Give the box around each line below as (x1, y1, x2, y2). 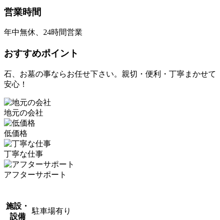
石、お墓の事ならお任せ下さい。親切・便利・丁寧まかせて (4, 69, 216, 78)
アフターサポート (4, 170, 67, 179)
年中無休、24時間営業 (4, 28, 82, 37)
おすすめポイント (4, 48, 79, 58)
